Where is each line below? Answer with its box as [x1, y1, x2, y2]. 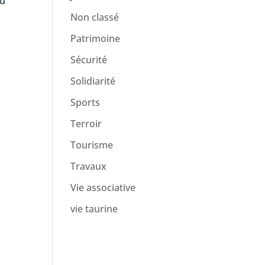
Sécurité [70, 53, 108, 66]
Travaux [70, 160, 107, 173]
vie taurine [70, 202, 118, 215]
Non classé [70, 11, 119, 24]
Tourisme [70, 138, 114, 151]
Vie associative [70, 181, 136, 194]
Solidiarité [70, 75, 116, 88]
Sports [70, 96, 101, 109]
